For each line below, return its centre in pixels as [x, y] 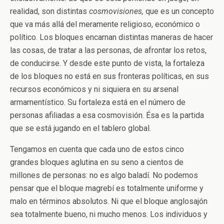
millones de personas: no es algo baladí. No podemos [104, 175]
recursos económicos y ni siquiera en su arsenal [94, 89]
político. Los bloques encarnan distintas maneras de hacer [111, 37]
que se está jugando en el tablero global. [80, 128]
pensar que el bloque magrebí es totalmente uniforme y [107, 188]
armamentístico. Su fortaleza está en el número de [98, 102]
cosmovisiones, [117, 11]
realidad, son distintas [49, 11]
